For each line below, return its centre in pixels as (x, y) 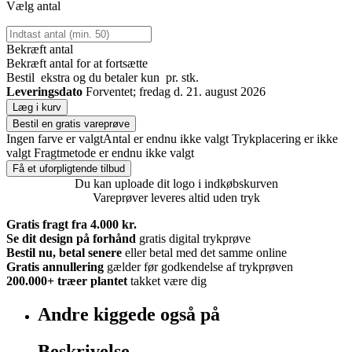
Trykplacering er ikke (285, 139)
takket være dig (169, 281)
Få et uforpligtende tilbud (69, 169)
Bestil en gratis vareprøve (71, 124)
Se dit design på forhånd (71, 239)
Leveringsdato (44, 92)
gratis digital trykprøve (195, 239)
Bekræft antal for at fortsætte (77, 64)
